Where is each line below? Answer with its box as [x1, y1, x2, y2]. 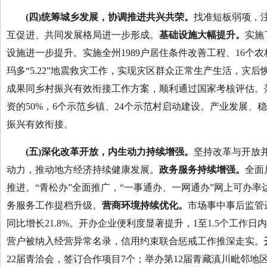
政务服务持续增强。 [159, 164, 245, 175]
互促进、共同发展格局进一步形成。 [7, 30, 159, 40]
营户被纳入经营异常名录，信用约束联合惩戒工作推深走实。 [7, 236, 264, 246]
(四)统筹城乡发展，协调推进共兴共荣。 [26, 12, 194, 22]
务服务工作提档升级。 [7, 200, 102, 210]
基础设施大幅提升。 [159, 30, 245, 40]
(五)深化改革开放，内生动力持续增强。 [26, 147, 194, 157]
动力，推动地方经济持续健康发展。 [7, 164, 159, 175]
